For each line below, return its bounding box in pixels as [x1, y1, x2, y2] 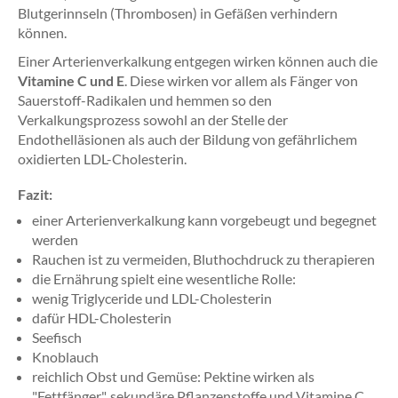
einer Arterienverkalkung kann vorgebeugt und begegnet [32, 211, 377, 228]
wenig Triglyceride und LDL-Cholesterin [32, 290, 272, 306]
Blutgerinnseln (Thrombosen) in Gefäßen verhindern [18, 4, 338, 21]
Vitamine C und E [18, 72, 124, 89]
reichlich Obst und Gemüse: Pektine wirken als [32, 368, 314, 385]
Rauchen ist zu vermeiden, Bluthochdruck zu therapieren [32, 251, 375, 267]
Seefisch [32, 329, 82, 346]
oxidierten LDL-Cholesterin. [18, 150, 187, 167]
